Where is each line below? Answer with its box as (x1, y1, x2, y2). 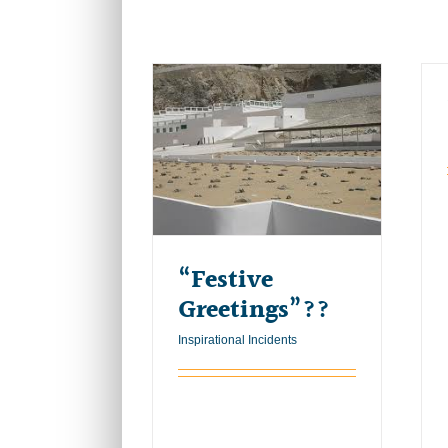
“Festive (178, 260, 273, 300)
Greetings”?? (178, 290, 330, 330)
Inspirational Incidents (178, 332, 297, 347)
